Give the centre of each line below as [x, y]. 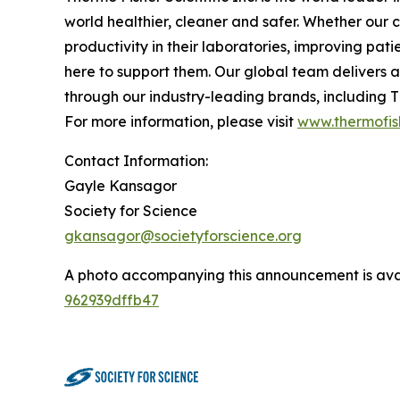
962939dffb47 [112, 300]
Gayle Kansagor [121, 186]
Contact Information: [136, 161]
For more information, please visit [181, 122]
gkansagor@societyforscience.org [183, 236]
